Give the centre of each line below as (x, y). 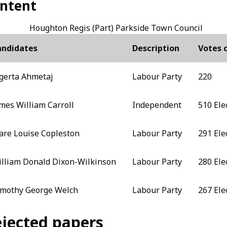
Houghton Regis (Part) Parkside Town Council (116, 28)
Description (156, 48)
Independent (157, 105)
